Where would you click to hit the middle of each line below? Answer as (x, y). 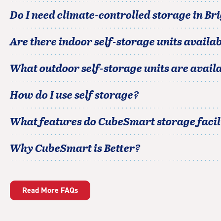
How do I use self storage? (74, 94)
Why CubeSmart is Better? (75, 147)
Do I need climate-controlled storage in (107, 14)
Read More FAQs (50, 190)
